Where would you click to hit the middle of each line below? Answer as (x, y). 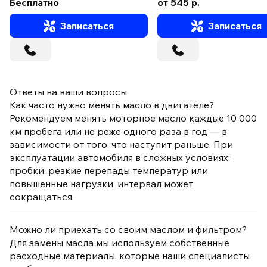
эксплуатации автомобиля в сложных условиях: (120, 158)
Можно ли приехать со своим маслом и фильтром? (128, 230)
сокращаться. (42, 197)
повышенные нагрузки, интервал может (101, 184)
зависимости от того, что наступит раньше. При (121, 145)
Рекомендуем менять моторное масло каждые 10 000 (133, 118)
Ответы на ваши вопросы (68, 92)
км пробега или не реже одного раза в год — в (118, 131)
